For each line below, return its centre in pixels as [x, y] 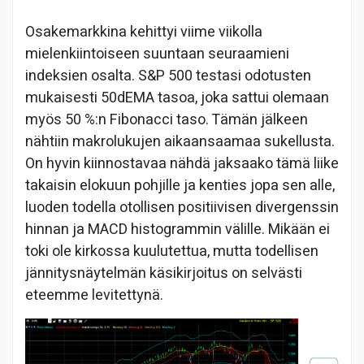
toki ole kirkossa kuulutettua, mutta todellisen [172, 251]
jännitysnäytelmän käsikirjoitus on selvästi [164, 273]
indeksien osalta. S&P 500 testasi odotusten [168, 76]
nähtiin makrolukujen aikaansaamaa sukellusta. [180, 141]
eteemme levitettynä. [94, 295]
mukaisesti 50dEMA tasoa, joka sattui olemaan [177, 97]
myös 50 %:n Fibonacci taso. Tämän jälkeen [167, 119]
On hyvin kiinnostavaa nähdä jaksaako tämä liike [182, 163]
